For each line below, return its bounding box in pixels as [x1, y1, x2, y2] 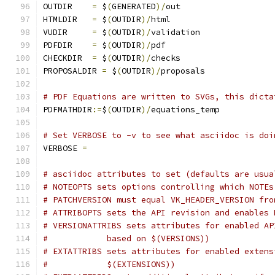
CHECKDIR [43, 53, 92, 63]
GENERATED [112, 1, 156, 12]
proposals [161, 66, 205, 76]
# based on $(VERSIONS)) [82, 233, 210, 244]
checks [151, 53, 180, 63]
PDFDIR [82, 40, 92, 50]
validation [151, 27, 200, 37]
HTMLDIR [43, 14, 92, 25]
